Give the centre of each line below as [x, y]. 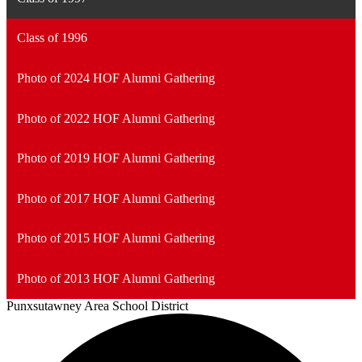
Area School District [136, 305]
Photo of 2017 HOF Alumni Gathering [116, 198]
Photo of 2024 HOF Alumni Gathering [116, 78]
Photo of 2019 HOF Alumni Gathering [116, 158]
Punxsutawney [44, 305]
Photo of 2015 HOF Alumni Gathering [116, 238]
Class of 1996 [52, 38]
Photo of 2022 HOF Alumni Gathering [116, 118]
